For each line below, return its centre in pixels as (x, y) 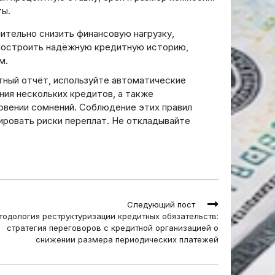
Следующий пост (161, 204)
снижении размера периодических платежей (127, 239)
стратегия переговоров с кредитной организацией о (113, 228)
